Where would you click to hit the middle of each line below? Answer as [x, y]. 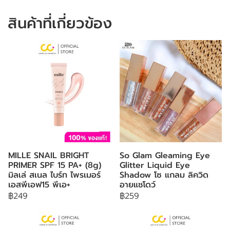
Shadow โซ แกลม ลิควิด [164, 175]
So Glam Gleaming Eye [165, 156]
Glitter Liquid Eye [155, 165]
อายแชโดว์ [138, 185]
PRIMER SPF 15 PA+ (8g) [55, 165]
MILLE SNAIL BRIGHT [49, 156]
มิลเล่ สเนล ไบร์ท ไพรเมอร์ [54, 175]
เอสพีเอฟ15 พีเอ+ [39, 185]
